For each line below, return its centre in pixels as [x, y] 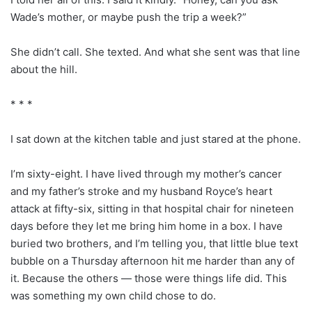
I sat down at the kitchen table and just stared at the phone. [156, 139]
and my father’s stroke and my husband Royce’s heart [141, 191]
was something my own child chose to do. [113, 295]
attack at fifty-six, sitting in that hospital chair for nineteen [152, 208]
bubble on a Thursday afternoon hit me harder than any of [153, 260]
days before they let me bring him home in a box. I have [147, 226]
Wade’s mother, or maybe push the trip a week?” [128, 17]
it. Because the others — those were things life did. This [149, 278]
